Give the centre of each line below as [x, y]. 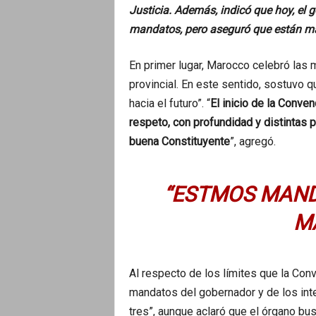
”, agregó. [253, 141]
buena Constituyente [179, 141]
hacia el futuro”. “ [169, 103]
